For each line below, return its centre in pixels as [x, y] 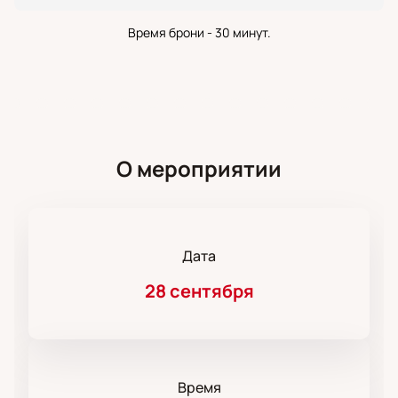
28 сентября [199, 291]
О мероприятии [199, 169]
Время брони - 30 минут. [199, 33]
